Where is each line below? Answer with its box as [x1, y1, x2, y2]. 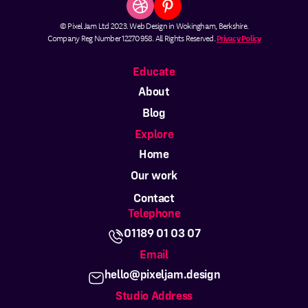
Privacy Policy [217, 33, 261, 43]
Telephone [127, 206, 181, 220]
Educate [133, 64, 175, 78]
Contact [133, 190, 175, 206]
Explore [134, 126, 174, 141]
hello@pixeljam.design [104, 267, 221, 281]
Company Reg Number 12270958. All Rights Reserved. [47, 33, 217, 43]
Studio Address [115, 288, 193, 302]
